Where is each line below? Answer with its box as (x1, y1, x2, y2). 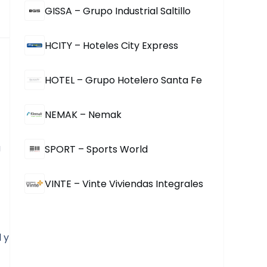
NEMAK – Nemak (45, 107, 122, 122)
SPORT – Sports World (45, 142, 148, 156)
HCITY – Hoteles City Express (45, 38, 178, 52)
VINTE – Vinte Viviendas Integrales (45, 176, 203, 191)
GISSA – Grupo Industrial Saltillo (45, 4, 191, 18)
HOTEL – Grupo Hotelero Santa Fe (45, 73, 202, 87)
